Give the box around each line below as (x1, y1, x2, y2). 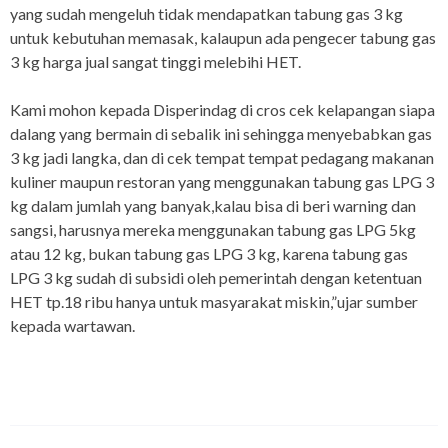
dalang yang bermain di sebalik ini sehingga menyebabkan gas (10, 124, 432, 144)
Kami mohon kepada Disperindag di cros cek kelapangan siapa (10, 100, 435, 120)
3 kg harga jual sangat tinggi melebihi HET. (10, 52, 301, 72)
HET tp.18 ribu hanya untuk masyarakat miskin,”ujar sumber (10, 292, 418, 312)
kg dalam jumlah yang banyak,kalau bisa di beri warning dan (10, 196, 416, 216)
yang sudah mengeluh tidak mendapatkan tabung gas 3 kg (10, 4, 403, 24)
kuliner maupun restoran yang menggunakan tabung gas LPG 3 (10, 172, 434, 192)
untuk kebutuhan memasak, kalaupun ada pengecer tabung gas (10, 28, 436, 48)
